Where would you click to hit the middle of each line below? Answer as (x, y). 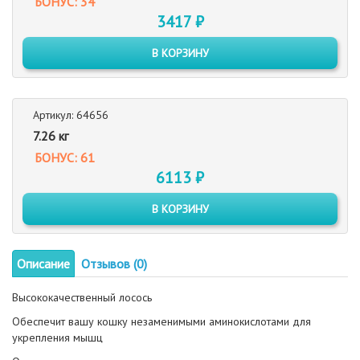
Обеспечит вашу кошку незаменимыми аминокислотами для (162, 321)
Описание (43, 264)
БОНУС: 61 (65, 157)
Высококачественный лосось (82, 297)
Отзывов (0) (114, 264)
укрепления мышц (57, 337)
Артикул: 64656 (71, 115)
